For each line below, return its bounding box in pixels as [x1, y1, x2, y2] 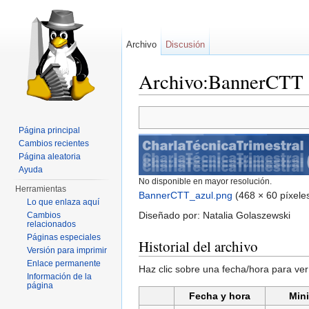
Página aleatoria [19, 152, 81, 161]
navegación [178, 94, 228, 106]
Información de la [27, 272, 92, 281]
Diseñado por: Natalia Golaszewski [139, 210, 290, 221]
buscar [234, 94, 263, 106]
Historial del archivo [139, 237, 258, 257]
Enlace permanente [27, 259, 101, 268]
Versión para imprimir [27, 246, 108, 255]
